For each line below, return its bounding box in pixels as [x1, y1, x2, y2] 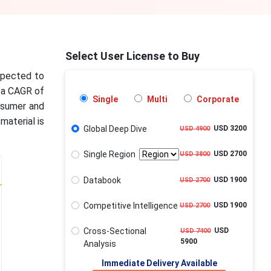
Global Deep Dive [83, 124, 147, 134]
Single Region [83, 149, 139, 160]
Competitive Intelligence [83, 200, 178, 211]
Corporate [194, 94, 239, 104]
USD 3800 [180, 150, 210, 158]
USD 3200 [210, 124, 247, 132]
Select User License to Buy [65, 50, 200, 62]
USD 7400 [180, 227, 211, 235]
